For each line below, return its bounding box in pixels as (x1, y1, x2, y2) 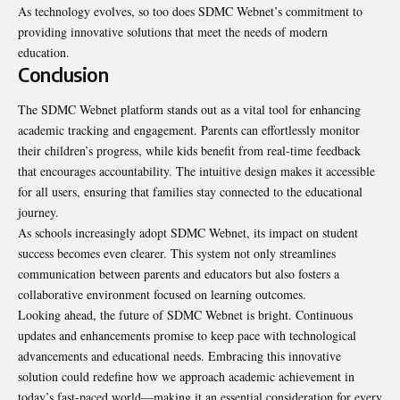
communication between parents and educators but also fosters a (18, 264, 339, 282)
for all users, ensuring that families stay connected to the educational (18, 182, 362, 200)
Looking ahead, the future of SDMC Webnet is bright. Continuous (18, 305, 353, 323)
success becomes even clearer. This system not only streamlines (18, 244, 336, 262)
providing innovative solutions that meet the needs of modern (18, 22, 328, 40)
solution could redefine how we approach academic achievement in (18, 367, 354, 385)
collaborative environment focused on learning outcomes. (18, 285, 306, 303)
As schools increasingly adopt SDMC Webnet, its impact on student (18, 223, 358, 241)
